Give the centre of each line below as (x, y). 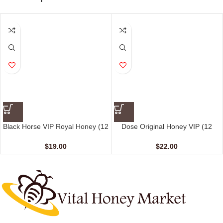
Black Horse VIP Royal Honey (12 (56, 127)
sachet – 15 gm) (167, 136)
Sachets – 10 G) (56, 136)
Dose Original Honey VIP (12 (167, 127)
